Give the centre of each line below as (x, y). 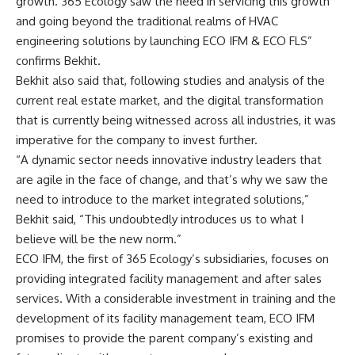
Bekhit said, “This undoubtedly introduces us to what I (160, 219)
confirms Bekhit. (58, 60)
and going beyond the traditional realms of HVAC (147, 21)
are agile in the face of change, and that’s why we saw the (172, 179)
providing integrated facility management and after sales (169, 278)
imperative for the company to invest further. (137, 139)
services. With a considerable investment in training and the (176, 298)
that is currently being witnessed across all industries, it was (176, 120)
